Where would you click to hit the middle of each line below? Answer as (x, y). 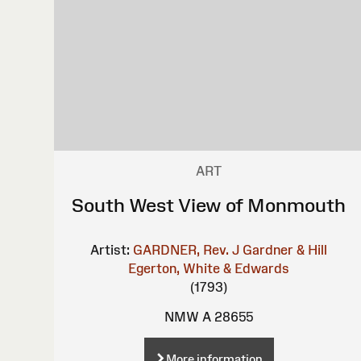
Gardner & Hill (285, 249)
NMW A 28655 (209, 316)
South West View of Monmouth (209, 205)
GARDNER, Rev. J (187, 249)
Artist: (110, 249)
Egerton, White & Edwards (209, 268)
